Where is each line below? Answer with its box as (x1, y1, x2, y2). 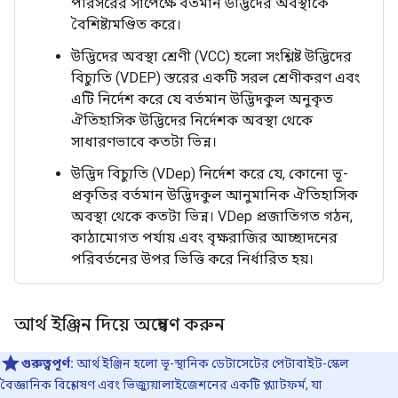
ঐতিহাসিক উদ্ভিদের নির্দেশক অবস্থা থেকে (71, 112, 313, 129)
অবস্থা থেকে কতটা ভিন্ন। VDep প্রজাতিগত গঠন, (71, 208, 353, 225)
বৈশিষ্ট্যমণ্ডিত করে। (71, 16, 181, 33)
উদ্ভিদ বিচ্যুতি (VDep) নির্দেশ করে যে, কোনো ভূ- (71, 165, 348, 182)
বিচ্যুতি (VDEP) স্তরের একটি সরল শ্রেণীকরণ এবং (71, 69, 360, 86)
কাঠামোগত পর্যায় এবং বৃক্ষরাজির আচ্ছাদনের (71, 229, 338, 246)
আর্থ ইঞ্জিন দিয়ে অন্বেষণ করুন (14, 314, 225, 336)
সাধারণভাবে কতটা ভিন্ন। (71, 133, 217, 150)
